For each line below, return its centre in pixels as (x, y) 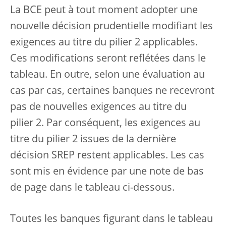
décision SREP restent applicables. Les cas (107, 156)
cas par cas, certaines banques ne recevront (112, 91)
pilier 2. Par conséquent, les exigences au (105, 124)
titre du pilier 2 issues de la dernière (93, 140)
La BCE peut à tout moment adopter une (104, 11)
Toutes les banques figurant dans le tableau (111, 219)
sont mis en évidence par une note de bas (107, 172)
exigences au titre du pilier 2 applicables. (104, 43)
